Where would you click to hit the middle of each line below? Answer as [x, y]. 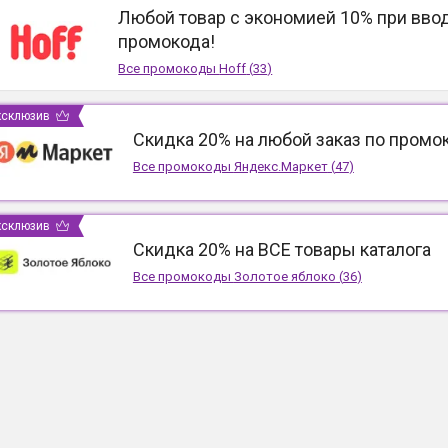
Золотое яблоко [284, 276]
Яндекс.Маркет [280, 166]
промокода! [167, 41]
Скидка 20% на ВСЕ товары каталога [281, 249]
